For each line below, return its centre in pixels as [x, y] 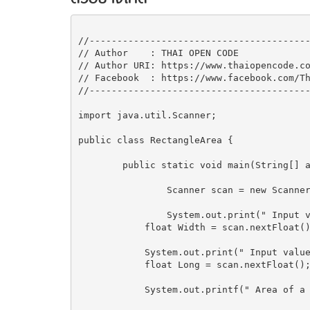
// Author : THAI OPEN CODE [158, 53]
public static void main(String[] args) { [100, 165]
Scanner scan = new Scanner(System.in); [122, 190]
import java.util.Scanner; [147, 115]
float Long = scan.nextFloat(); [100, 264]
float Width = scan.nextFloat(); [100, 227]
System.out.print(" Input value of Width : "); [122, 215]
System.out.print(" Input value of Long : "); [100, 252]
